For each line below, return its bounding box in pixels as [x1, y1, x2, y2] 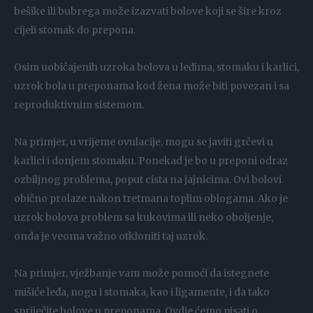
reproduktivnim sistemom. [14, 99, 144, 112]
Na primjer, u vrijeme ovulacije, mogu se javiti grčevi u [14, 136, 273, 149]
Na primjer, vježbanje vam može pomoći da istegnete [14, 267, 269, 280]
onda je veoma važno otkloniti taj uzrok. [14, 230, 208, 243]
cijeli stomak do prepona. [14, 24, 136, 37]
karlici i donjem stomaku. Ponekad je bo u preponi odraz [14, 154, 288, 168]
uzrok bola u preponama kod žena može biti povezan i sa [14, 80, 289, 93]
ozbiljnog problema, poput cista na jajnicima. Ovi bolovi [14, 173, 282, 187]
